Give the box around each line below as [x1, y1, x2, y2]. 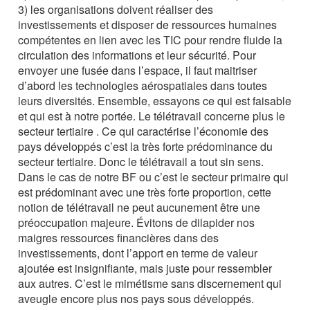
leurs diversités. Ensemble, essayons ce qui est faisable [18, 92, 292, 109]
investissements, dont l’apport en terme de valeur [18, 244, 258, 261]
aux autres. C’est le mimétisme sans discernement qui [18, 275, 282, 291]
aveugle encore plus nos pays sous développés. [18, 290, 255, 307]
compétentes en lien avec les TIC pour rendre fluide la [18, 31, 283, 48]
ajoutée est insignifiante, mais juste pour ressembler [18, 259, 273, 276]
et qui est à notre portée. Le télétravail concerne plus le [18, 107, 286, 124]
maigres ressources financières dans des [18, 229, 219, 246]
